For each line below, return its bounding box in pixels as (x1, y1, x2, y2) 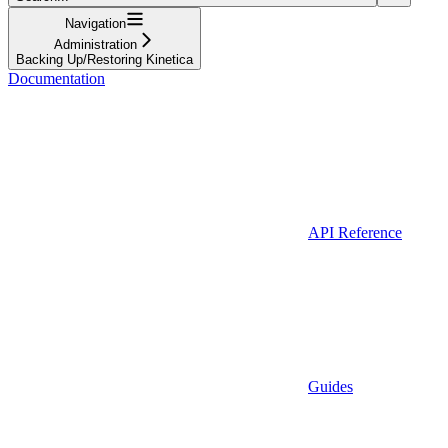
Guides (308, 377, 353, 395)
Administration (54, 36, 137, 52)
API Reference (308, 223, 402, 241)
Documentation (8, 69, 105, 87)
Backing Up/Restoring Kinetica (16, 51, 193, 67)
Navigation (65, 15, 126, 31)
